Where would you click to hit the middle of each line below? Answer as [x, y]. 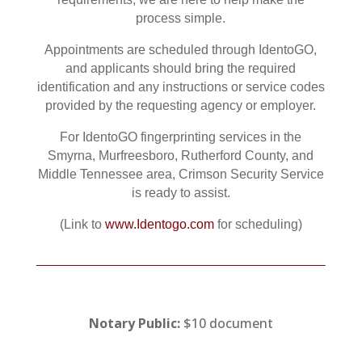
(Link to [82, 224]
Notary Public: [134, 323]
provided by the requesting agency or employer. [181, 105]
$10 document [226, 323]
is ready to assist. [181, 193]
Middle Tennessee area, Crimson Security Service [181, 174]
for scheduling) [258, 224]
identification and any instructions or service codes [181, 87]
